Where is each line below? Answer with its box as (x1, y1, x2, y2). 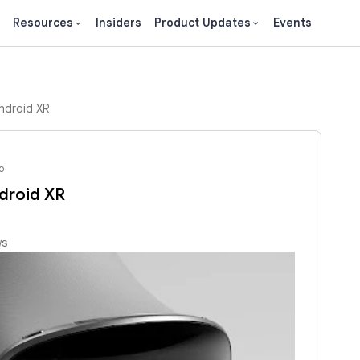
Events (273, 15, 312, 30)
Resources (13, 15, 73, 30)
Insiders (96, 15, 141, 30)
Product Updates (154, 15, 251, 30)
